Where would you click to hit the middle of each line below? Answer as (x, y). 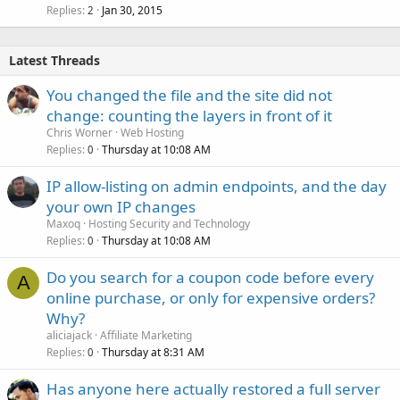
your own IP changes (121, 207)
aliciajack (69, 336)
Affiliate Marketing (146, 336)
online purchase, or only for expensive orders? (211, 298)
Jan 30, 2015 (132, 11)
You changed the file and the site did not (189, 96)
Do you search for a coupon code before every (210, 278)
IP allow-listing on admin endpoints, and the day (217, 187)
